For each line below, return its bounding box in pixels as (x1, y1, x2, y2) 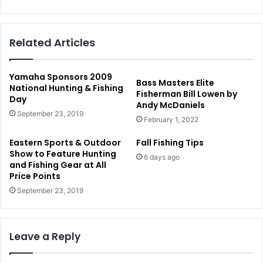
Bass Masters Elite (136, 77, 214, 89)
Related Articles (9, 35, 95, 50)
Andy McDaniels (136, 99, 205, 112)
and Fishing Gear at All (9, 159, 106, 171)
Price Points (9, 170, 60, 183)
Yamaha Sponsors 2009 (9, 71, 112, 83)
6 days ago (144, 153, 180, 162)
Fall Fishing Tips (136, 137, 204, 149)
